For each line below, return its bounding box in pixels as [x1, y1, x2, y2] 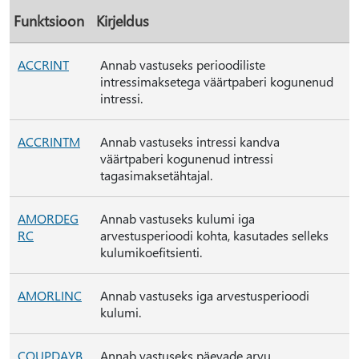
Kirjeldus [96, 11, 149, 30]
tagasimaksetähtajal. [100, 167, 212, 184]
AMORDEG [18, 210, 79, 227]
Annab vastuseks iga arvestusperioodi [100, 287, 309, 304]
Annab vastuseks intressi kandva [100, 133, 280, 150]
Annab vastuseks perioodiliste [100, 56, 265, 73]
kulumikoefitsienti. [100, 244, 202, 260]
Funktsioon [14, 11, 84, 30]
